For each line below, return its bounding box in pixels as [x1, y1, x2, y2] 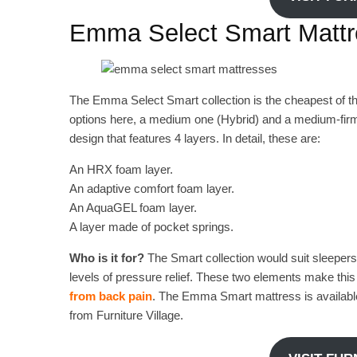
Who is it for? [69, 251, 144, 265]
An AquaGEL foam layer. [69, 201, 197, 215]
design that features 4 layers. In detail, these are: [69, 131, 320, 146]
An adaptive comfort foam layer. [69, 182, 234, 196]
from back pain [69, 289, 152, 304]
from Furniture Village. [69, 308, 183, 323]
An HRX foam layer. [69, 163, 173, 177]
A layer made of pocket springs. [69, 220, 233, 234]
